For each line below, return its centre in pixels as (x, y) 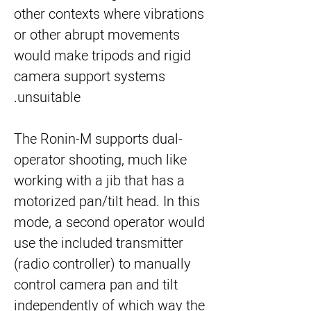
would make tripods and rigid (102, 56)
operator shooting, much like (100, 160)
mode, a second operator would (109, 222)
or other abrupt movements (97, 35)
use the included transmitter (99, 243)
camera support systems (90, 77)
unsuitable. (49, 98)
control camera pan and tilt (96, 285)
